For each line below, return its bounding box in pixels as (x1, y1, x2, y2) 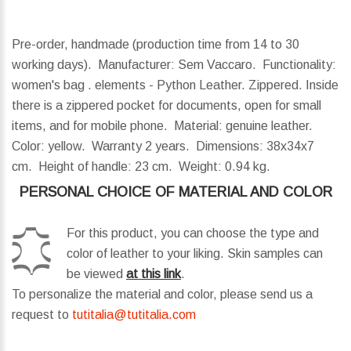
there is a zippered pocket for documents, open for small (12, 99, 321, 113)
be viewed (67, 267, 126, 281)
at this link (126, 267, 181, 281)
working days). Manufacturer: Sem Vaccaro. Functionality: (12, 58, 336, 72)
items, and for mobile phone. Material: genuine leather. (12, 119, 316, 133)
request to (12, 308, 72, 322)
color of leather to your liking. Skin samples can (67, 247, 323, 261)
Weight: (179, 160, 222, 174)
